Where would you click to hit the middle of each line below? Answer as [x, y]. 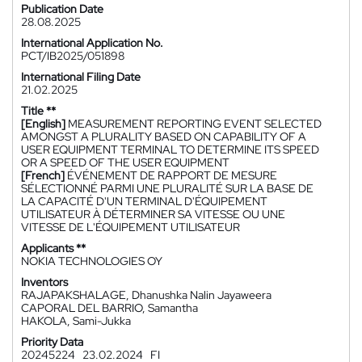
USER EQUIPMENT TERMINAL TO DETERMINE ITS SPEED [170, 149]
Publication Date [62, 9]
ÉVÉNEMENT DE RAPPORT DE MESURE [172, 175]
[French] [43, 175]
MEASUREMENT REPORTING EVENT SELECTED [195, 124]
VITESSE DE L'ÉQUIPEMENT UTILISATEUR [130, 227]
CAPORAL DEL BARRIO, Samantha [109, 308]
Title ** [38, 111]
